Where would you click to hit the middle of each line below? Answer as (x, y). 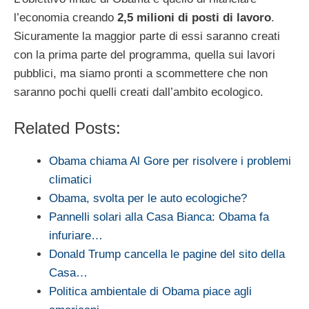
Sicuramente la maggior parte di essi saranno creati (147, 36)
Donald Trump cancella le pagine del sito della (167, 255)
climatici (70, 180)
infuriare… (76, 236)
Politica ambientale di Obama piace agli (150, 292)
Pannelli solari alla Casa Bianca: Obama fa (159, 217)
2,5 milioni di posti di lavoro (194, 17)
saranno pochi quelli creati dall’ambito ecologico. (139, 92)
